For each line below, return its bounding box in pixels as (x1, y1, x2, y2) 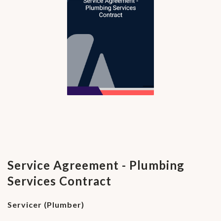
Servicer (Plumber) (7, 200, 84, 210)
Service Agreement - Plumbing (7, 158, 184, 173)
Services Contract (7, 174, 111, 188)
